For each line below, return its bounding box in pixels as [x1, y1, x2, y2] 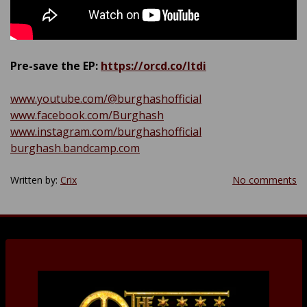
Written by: [10, 173, 60, 186]
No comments [232, 173, 297, 186]
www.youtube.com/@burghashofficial [10, 90, 201, 106]
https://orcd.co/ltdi [101, 58, 206, 73]
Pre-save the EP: [10, 58, 101, 73]
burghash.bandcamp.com [10, 140, 140, 156]
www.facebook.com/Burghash [10, 107, 164, 123]
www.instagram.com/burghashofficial [10, 123, 201, 139]
